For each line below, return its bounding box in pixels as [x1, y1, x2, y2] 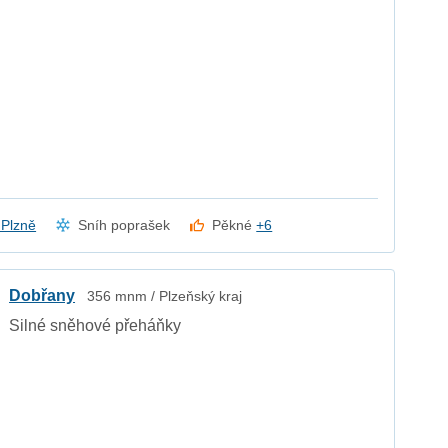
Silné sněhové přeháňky [9, 316, 182, 334]
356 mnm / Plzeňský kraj [87, 287, 243, 304]
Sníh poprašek [78, 216, 171, 233]
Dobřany [9, 286, 76, 304]
